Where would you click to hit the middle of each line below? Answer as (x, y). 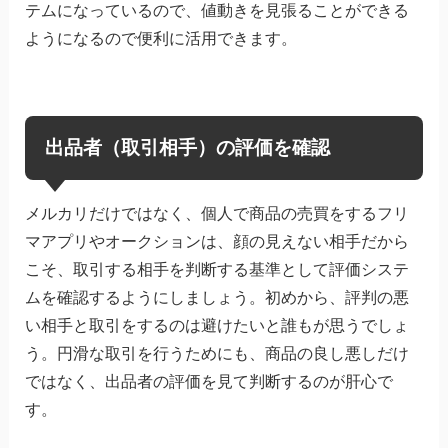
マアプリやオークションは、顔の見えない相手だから (216, 241)
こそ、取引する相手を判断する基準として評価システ (216, 269)
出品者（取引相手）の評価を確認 (187, 147)
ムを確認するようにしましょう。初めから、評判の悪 (216, 297)
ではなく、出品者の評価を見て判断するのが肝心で (208, 381)
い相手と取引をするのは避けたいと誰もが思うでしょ (216, 325)
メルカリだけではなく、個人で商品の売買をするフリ (216, 213)
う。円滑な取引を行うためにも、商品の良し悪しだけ (216, 353)
